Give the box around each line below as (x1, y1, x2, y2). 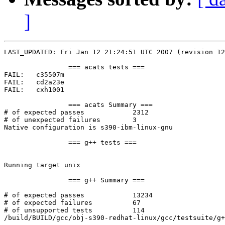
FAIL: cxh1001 (4, 86, 24, 94)
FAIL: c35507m (4, 71, 24, 79)
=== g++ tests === (4, 139, 68, 147)
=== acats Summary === (4, 101, 68, 109)
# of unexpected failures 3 (4, 116, 100, 124)
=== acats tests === (4, 63, 68, 71)
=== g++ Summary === (4, 176, 68, 184)
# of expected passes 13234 (4, 191, 84, 199)
